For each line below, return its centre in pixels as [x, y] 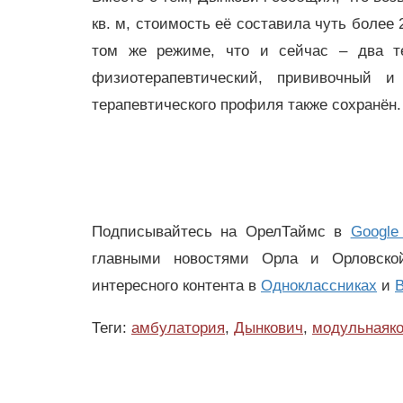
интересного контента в [176, 286]
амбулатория [178, 327]
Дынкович [269, 327]
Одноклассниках [319, 286]
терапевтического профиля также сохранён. [246, 104]
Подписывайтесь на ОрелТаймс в [221, 232]
